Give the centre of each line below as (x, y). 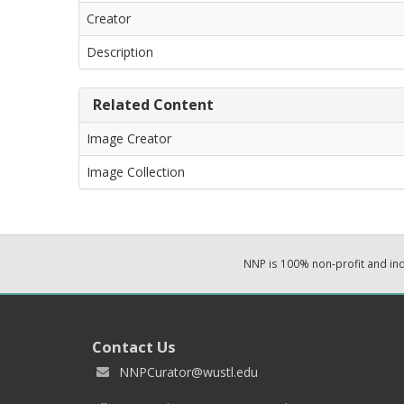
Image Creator (129, 138)
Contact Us (134, 346)
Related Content (153, 104)
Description (120, 51)
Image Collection (136, 171)
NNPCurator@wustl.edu (188, 372)
